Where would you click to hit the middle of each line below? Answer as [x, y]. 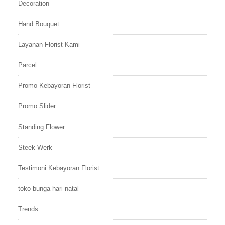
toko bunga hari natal [48, 189]
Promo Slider [37, 106]
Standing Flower [41, 127]
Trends [28, 209]
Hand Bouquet [39, 24]
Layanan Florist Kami [49, 44]
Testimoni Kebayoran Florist [59, 168]
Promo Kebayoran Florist [54, 86]
